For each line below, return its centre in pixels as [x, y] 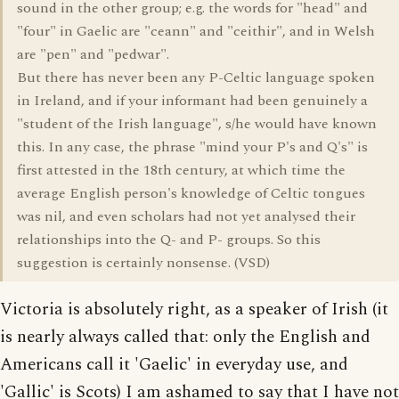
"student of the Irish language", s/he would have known [197, 124]
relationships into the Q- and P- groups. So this [169, 240]
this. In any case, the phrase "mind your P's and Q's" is [192, 147]
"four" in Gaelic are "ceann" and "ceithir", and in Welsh [196, 31]
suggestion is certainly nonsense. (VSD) [143, 263]
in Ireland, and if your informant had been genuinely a [192, 101]
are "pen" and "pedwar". [93, 54]
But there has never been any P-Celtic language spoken [196, 77]
